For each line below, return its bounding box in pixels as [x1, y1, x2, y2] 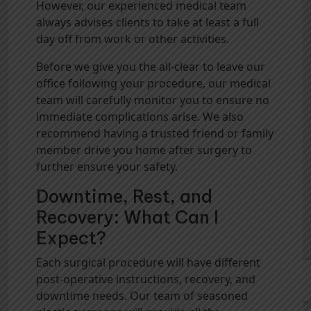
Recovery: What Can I [36, 206, 219, 229]
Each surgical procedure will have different [36, 255, 260, 271]
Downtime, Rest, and [36, 185, 212, 208]
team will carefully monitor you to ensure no [36, 92, 269, 108]
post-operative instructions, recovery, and [36, 271, 255, 287]
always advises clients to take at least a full [36, 15, 259, 31]
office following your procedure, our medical [36, 76, 271, 92]
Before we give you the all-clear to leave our [36, 59, 265, 75]
